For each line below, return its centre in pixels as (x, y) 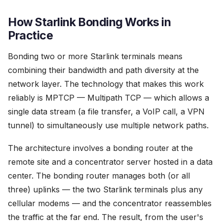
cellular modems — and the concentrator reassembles (110, 203)
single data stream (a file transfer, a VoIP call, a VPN (106, 111)
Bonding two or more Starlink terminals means (95, 56)
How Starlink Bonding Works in (90, 22)
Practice (31, 36)
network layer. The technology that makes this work (106, 84)
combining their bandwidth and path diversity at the (103, 70)
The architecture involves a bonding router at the (100, 148)
